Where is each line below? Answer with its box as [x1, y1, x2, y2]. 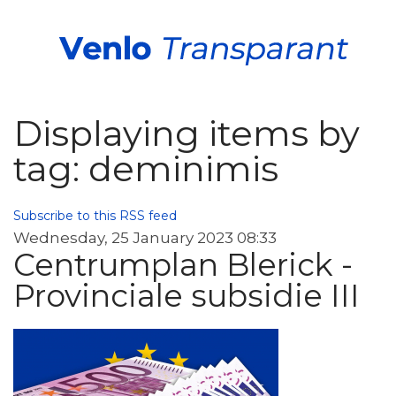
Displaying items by [13, 111, 360, 155]
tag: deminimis [13, 147, 278, 190]
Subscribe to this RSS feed [13, 208, 177, 224]
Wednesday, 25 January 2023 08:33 [13, 229, 277, 247]
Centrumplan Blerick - [13, 246, 353, 284]
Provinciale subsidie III [13, 277, 360, 315]
